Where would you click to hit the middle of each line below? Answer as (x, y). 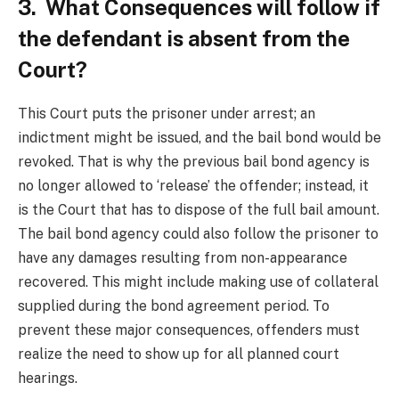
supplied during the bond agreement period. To (174, 305)
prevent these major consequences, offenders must (189, 330)
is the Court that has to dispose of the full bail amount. (199, 209)
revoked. (46, 161)
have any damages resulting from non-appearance (183, 257)
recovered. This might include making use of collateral (198, 281)
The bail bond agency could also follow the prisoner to (198, 233)
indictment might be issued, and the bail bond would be (199, 137)
